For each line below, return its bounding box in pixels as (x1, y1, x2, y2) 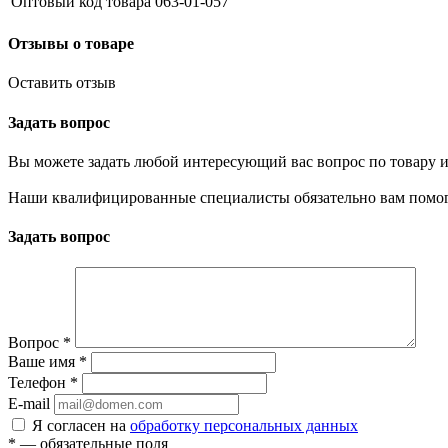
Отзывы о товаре (8, 35, 134, 53)
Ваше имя (8, 353, 79, 371)
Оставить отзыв (8, 74, 116, 92)
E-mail (8, 395, 50, 413)
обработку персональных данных (130, 417, 358, 435)
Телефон (8, 374, 70, 392)
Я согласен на (32, 417, 130, 435)
